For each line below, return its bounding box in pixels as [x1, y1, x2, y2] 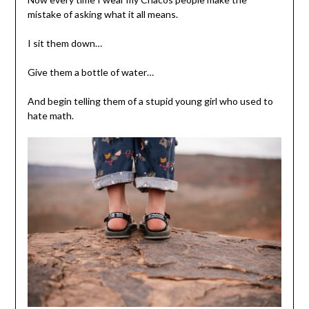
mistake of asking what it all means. [27, 8, 178, 20]
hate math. [27, 109, 74, 121]
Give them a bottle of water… [27, 66, 154, 78]
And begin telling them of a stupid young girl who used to [27, 94, 273, 107]
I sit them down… [27, 37, 102, 49]
